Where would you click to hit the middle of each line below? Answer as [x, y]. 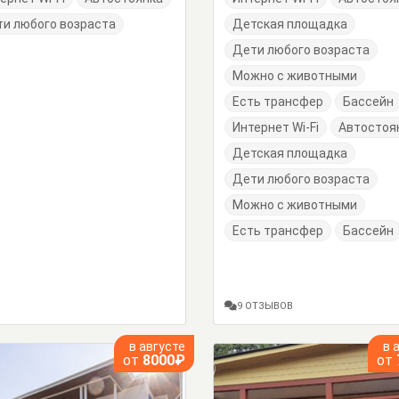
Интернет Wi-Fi [276, 127]
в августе [157, 346]
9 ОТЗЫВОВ [265, 306]
